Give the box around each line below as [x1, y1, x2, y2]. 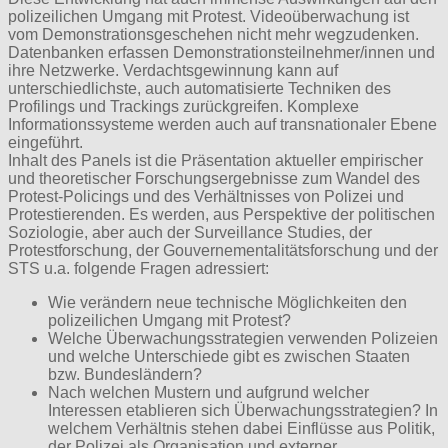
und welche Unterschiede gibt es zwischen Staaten [48, 347, 410, 365]
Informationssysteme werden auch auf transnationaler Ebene [8, 115, 437, 133]
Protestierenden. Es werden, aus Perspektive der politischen [8, 205, 435, 223]
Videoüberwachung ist [250, 7, 409, 25]
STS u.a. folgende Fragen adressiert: [8, 259, 269, 277]
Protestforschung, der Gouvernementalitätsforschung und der [8, 241, 438, 259]
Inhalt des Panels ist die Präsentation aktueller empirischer [8, 151, 423, 169]
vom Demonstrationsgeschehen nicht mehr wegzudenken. [8, 25, 419, 43]
